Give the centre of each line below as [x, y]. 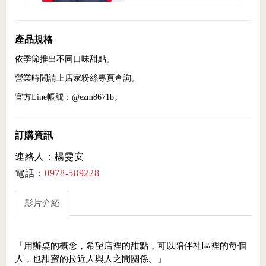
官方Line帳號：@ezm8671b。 [69, 97]
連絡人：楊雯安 [50, 157]
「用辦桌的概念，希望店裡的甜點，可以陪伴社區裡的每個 [131, 246]
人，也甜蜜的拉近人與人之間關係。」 [91, 259]
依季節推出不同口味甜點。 [65, 59]
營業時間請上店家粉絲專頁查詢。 [77, 78]
